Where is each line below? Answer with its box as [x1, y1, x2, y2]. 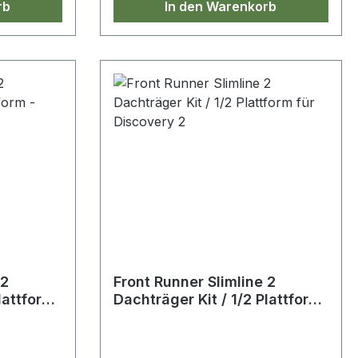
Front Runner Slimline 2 [113, 273, 276, 291]
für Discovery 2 [113, 308, 223, 326]
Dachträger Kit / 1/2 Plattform [113, 291, 321, 308]
